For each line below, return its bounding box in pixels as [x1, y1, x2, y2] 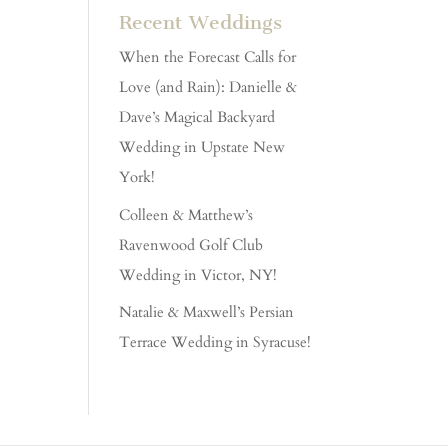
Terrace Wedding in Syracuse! [119, 332, 312, 353]
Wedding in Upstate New [119, 137, 286, 158]
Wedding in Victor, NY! [119, 264, 278, 285]
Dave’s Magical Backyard [119, 107, 276, 128]
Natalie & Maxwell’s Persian [119, 302, 295, 323]
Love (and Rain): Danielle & [119, 77, 298, 98]
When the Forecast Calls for [119, 47, 297, 68]
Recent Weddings [119, 11, 283, 35]
